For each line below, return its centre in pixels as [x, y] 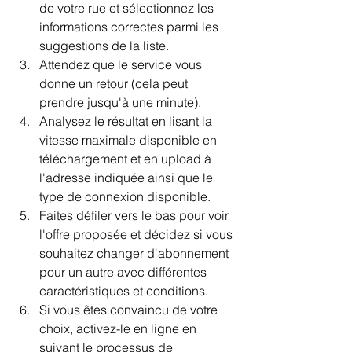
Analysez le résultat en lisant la [127, 121]
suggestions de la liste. [104, 45]
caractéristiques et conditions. [124, 290]
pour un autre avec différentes [125, 271]
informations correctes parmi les [130, 26]
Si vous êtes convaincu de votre [130, 309]
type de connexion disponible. [125, 196]
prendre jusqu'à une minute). [120, 102]
